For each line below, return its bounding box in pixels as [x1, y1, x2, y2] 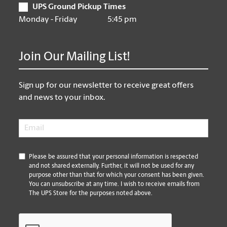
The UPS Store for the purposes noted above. [29, 190, 153, 197]
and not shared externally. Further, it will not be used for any [29, 163, 195, 169]
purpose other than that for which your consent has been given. [29, 172, 205, 178]
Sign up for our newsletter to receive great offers [19, 81, 194, 90]
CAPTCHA [18, 213, 56, 223]
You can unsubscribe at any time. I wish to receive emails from [29, 181, 200, 187]
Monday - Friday [19, 15, 78, 24]
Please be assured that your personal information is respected [29, 154, 199, 160]
